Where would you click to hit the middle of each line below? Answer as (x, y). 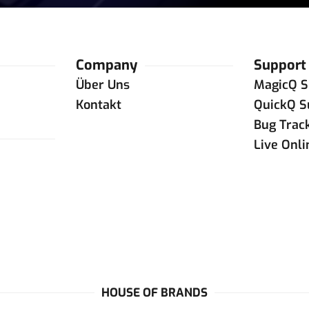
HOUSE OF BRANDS (154, 293)
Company (106, 65)
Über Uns (102, 85)
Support (280, 65)
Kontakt (98, 105)
